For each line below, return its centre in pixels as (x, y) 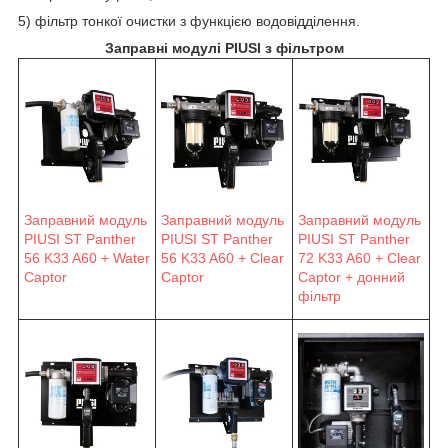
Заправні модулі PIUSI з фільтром (224, 47)
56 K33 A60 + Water (87, 257)
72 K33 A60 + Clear (359, 257)
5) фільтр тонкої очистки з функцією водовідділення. (189, 20)
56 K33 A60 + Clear (222, 257)
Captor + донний (351, 276)
